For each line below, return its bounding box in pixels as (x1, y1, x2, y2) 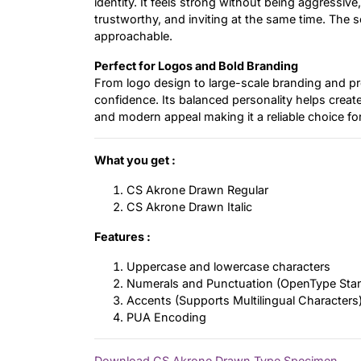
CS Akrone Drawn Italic (127, 200, 252, 214)
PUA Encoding (127, 310, 206, 325)
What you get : (94, 153, 176, 168)
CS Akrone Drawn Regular (127, 183, 268, 197)
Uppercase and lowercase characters (127, 259, 330, 274)
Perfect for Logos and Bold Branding (94, 59, 298, 73)
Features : (94, 230, 151, 244)
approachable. (94, 29, 172, 44)
